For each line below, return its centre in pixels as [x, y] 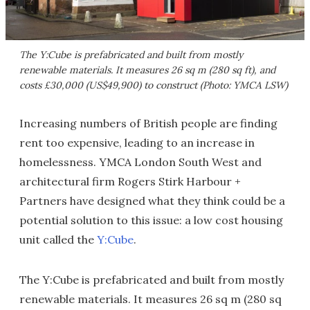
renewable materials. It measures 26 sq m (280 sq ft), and [147, 70]
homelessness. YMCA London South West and [140, 162]
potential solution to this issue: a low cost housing [151, 220]
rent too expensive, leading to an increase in [137, 142]
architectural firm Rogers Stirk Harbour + [130, 181]
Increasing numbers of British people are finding [148, 123]
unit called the [58, 239]
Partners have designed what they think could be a [152, 200]
